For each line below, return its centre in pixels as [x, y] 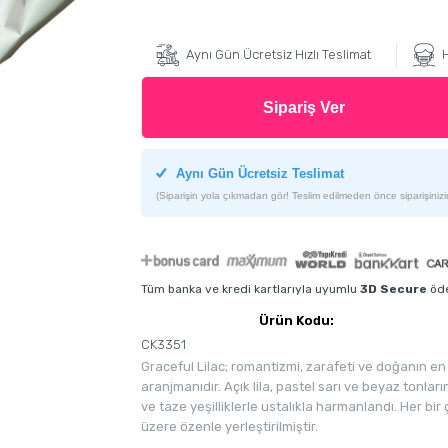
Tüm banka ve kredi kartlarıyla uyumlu [250, 289]
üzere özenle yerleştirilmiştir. [229, 427]
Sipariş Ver [303, 108]
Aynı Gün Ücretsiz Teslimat [257, 174]
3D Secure [393, 289]
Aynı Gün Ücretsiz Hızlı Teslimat [278, 55]
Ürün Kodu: [296, 321]
